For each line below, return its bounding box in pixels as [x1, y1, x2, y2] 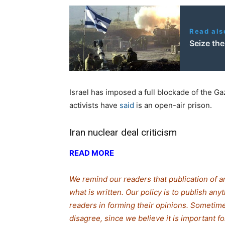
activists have [69, 100, 120, 110]
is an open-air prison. [134, 100, 212, 110]
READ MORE [69, 148, 114, 158]
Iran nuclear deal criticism [69, 127, 177, 139]
